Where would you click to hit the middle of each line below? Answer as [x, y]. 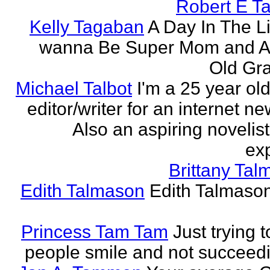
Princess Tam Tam [95, 232]
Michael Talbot [74, 88]
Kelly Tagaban [87, 27]
